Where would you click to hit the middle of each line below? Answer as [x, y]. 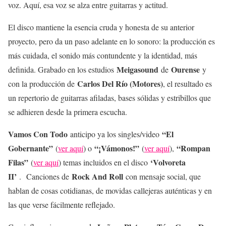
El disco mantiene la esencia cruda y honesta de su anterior [101, 27]
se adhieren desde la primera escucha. [68, 112]
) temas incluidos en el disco [104, 162]
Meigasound [139, 70]
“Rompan [193, 148]
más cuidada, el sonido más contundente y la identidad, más [103, 55]
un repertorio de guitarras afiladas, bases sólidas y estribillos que [109, 98]
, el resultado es [187, 84]
